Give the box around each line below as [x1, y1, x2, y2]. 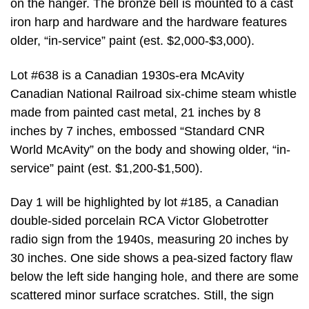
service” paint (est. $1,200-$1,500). [10, 161, 203, 175]
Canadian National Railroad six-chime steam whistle [10, 86, 297, 101]
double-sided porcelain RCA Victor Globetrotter [10, 214, 268, 228]
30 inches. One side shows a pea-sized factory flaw [10, 251, 292, 266]
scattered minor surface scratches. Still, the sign [10, 288, 274, 303]
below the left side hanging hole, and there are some [10, 270, 299, 284]
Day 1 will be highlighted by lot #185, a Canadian [10, 195, 279, 210]
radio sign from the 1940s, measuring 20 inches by [10, 232, 288, 247]
